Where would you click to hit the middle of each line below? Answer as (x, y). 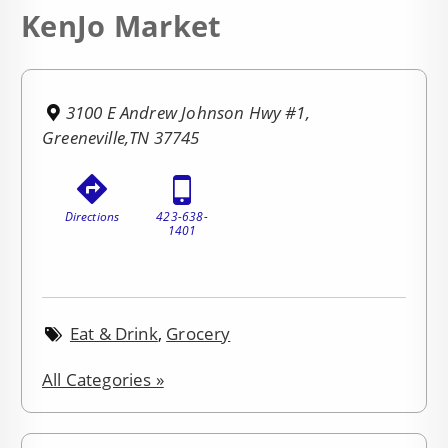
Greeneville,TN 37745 (121, 138)
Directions (92, 217)
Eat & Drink (113, 333)
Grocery (198, 333)
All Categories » (103, 379)
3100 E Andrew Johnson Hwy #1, (187, 113)
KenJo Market (121, 25)
